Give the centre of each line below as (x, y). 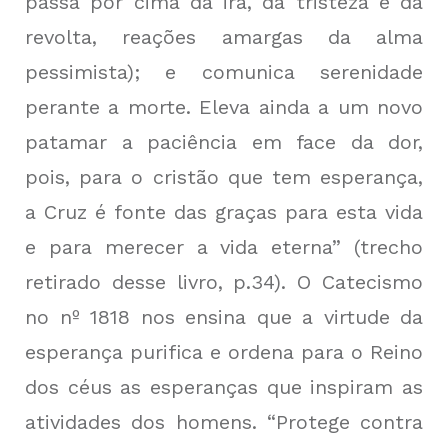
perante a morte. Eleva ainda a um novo (224, 107)
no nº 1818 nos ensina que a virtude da (224, 317)
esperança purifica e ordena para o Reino (224, 352)
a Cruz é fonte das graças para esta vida (224, 212)
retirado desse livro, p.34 (150, 282)
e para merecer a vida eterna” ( (192, 247)
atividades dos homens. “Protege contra (224, 422)
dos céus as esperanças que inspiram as (224, 387)
